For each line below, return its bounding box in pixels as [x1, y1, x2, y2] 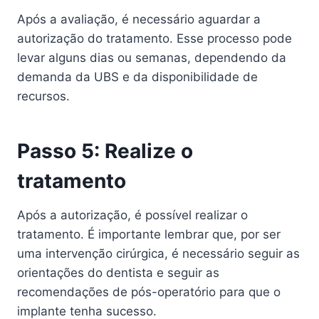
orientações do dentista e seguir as [17, 265, 219, 280]
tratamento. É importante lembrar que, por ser [17, 226, 281, 241]
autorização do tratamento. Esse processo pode [17, 31, 292, 46]
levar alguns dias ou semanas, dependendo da [17, 50, 286, 65]
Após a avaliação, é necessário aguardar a [17, 11, 261, 26]
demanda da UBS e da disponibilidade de [17, 69, 258, 84]
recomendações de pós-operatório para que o [17, 284, 281, 299]
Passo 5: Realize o [17, 138, 193, 163]
